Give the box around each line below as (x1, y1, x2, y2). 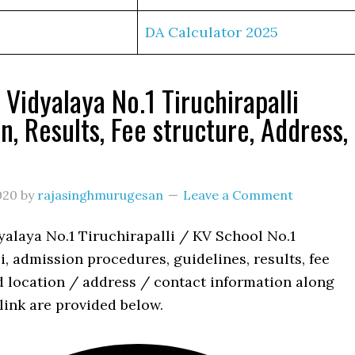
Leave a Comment (183, 187, 293, 203)
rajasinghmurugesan (37, 187, 163, 203)
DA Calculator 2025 (145, 23, 278, 41)
